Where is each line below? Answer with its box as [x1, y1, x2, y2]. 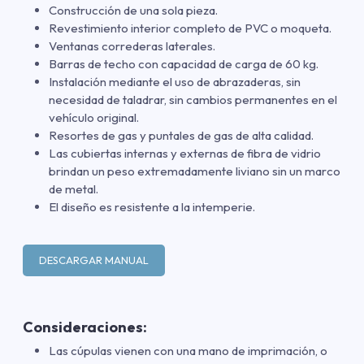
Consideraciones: [23, 317, 147, 336]
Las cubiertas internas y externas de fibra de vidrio [49, 145, 321, 161]
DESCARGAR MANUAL [39, 253, 149, 266]
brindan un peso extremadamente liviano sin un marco [49, 162, 340, 179]
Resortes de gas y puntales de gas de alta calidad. [49, 127, 314, 143]
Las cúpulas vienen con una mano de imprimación [49, 342, 315, 358]
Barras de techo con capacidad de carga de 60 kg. [49, 55, 318, 71]
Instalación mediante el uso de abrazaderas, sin [49, 73, 301, 89]
